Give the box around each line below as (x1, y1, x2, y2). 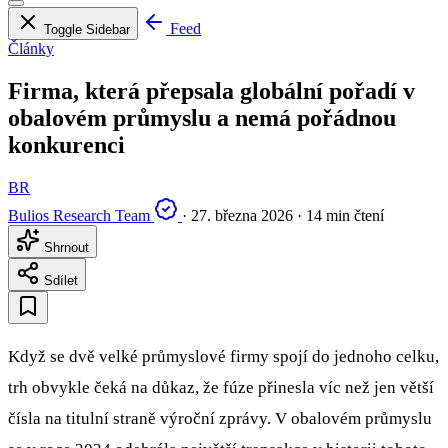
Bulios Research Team (8, 206, 150, 224)
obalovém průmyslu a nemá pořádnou (8, 105, 396, 132)
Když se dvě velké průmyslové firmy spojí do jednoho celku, (8, 346, 439, 366)
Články (8, 40, 54, 58)
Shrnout (40, 239, 89, 255)
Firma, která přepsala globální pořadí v (8, 78, 415, 105)
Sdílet (40, 272, 78, 288)
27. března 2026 (191, 206, 293, 224)
